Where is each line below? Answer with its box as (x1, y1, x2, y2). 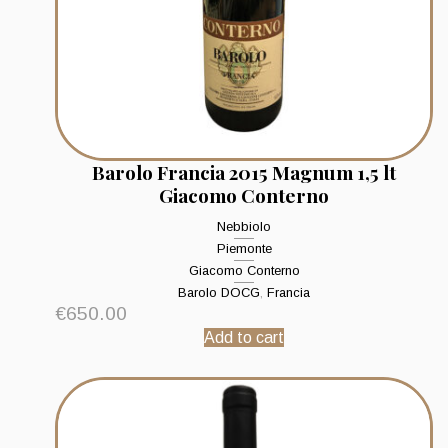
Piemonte (216, 241, 272, 257)
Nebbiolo (217, 219, 271, 235)
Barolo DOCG (178, 285, 260, 301)
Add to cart (204, 329, 284, 347)
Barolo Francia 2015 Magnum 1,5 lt (92, 159, 396, 186)
